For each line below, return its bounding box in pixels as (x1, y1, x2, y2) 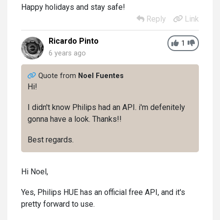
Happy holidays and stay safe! (21, 2, 125, 12)
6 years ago (49, 49, 86, 57)
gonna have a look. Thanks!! (27, 114, 122, 124)
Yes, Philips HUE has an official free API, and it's (21, 187, 185, 197)
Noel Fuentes (78, 71, 124, 80)
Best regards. (27, 135, 74, 144)
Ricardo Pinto (49, 36, 99, 46)
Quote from (38, 71, 78, 80)
